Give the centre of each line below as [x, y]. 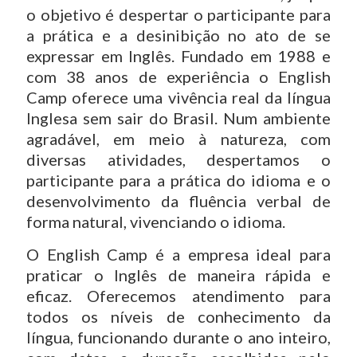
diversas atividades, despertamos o [178, 159]
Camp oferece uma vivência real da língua [178, 97]
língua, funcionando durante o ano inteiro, [178, 337]
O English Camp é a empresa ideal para [178, 254]
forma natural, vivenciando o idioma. [156, 222]
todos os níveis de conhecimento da [178, 316]
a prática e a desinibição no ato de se [178, 35]
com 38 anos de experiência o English [178, 76]
